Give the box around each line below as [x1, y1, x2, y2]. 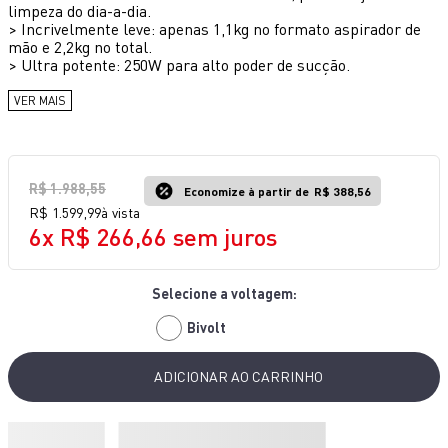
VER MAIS [14, 93, 66, 108]
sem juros [167, 222, 277, 251]
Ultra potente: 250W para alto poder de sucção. [21, 55, 350, 75]
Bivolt [186, 319, 226, 336]
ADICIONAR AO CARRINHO [153, 367, 323, 385]
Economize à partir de [184, 183, 309, 198]
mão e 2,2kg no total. [8, 37, 152, 57]
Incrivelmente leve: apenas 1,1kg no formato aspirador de [21, 19, 421, 39]
